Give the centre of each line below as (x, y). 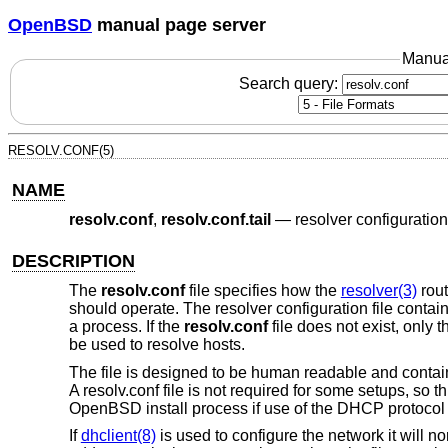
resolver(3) (378, 291)
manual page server (179, 24)
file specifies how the (262, 291)
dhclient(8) (118, 436)
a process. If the (126, 327)
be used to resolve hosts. (156, 345)
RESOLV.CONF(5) (61, 150)
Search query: (290, 83)
